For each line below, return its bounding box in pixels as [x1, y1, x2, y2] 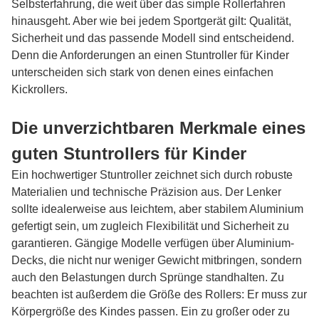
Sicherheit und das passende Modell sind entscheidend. [11, 32, 294, 44]
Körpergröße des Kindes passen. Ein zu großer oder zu [11, 305, 290, 318]
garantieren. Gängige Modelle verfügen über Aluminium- [11, 237, 294, 249]
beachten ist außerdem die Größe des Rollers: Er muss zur [11, 288, 307, 300]
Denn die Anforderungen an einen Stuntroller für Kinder [11, 49, 289, 61]
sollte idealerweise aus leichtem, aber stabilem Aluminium [11, 203, 303, 215]
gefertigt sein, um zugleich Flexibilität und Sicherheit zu [11, 220, 289, 232]
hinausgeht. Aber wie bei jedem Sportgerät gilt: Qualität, [11, 15, 291, 27]
